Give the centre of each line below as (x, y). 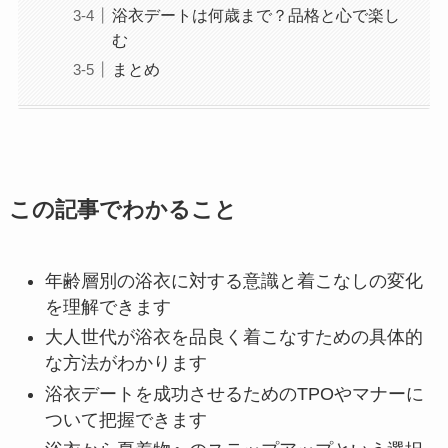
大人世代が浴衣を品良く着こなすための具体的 (233, 337)
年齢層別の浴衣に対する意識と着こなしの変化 (233, 280)
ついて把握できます (125, 419)
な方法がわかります (125, 363)
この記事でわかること (122, 209)
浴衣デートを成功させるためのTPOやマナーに (234, 393)
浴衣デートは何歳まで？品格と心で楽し (255, 15)
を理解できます (107, 306)
